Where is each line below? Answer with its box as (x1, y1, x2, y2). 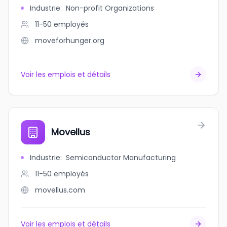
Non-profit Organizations (66, 3, 154, 13)
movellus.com (35, 185, 85, 195)
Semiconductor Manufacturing (66, 153, 176, 163)
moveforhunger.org (35, 35, 104, 46)
